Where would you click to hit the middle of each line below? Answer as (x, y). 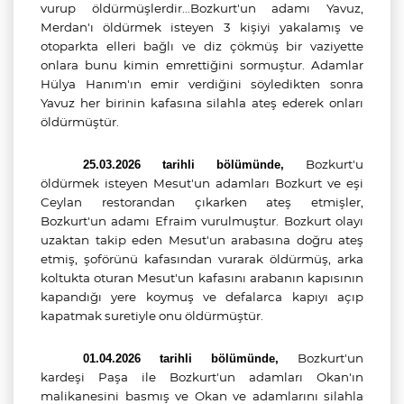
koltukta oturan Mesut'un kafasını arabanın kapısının (202, 278)
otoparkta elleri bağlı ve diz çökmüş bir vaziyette (202, 46)
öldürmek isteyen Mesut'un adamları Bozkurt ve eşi (202, 183)
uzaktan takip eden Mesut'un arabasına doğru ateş (202, 240)
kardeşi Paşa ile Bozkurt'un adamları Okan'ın (202, 377)
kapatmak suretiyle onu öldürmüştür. (152, 316)
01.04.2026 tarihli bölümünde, (190, 358)
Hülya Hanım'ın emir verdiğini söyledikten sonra (202, 84)
